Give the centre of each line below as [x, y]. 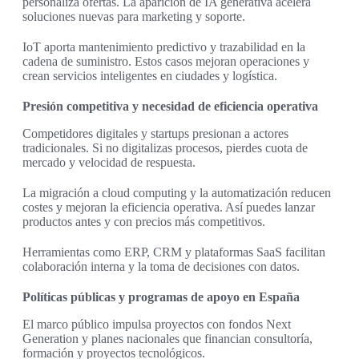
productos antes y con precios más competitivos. [144, 222]
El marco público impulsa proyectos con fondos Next [157, 325]
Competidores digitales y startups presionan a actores [155, 134]
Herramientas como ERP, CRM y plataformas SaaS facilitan [174, 252]
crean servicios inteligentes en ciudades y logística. [150, 76]
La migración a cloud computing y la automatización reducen [177, 193]
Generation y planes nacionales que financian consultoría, [167, 339]
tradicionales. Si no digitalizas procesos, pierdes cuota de [165, 148]
